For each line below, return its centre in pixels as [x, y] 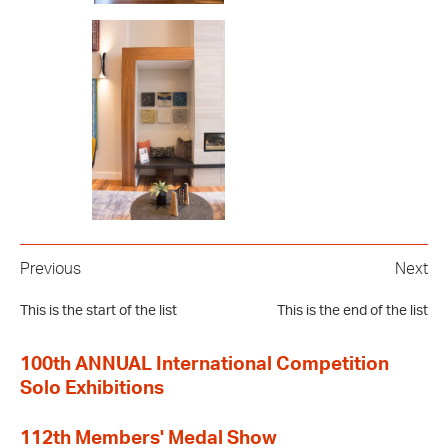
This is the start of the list [98, 310]
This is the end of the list [352, 310]
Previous [50, 268]
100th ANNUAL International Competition [204, 364]
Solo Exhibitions [92, 388]
